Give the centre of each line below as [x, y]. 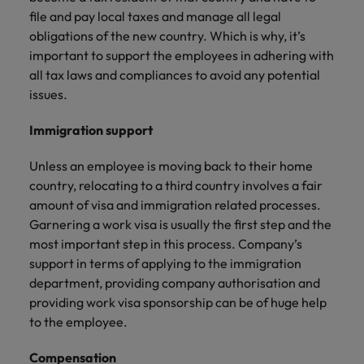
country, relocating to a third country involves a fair [176, 185]
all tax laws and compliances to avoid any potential [175, 75]
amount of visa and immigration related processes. [175, 205]
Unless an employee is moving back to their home [171, 166]
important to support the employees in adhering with [182, 55]
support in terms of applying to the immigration [165, 263]
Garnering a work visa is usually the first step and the [180, 224]
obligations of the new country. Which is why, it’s [167, 36]
